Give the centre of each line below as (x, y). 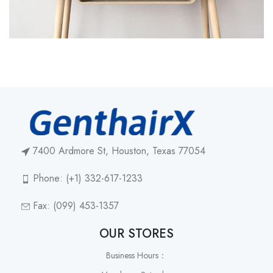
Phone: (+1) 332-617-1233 (88, 178)
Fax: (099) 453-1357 (76, 206)
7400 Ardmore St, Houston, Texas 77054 (119, 151)
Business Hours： (136, 255)
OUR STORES (136, 234)
